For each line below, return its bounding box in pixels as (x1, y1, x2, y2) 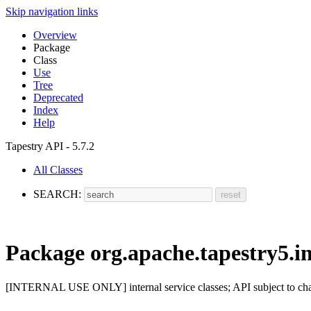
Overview (33, 29, 77, 41)
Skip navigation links (6, 6, 98, 17)
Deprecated (33, 92, 83, 103)
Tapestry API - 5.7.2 (6, 140, 94, 152)
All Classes (33, 164, 83, 176)
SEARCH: (33, 188, 81, 200)
